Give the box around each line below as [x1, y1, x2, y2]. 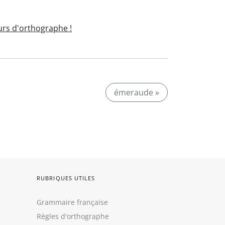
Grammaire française [37, 197, 108, 207]
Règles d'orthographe [37, 211, 109, 221]
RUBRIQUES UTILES [37, 174, 95, 182]
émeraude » [114, 87, 159, 98]
